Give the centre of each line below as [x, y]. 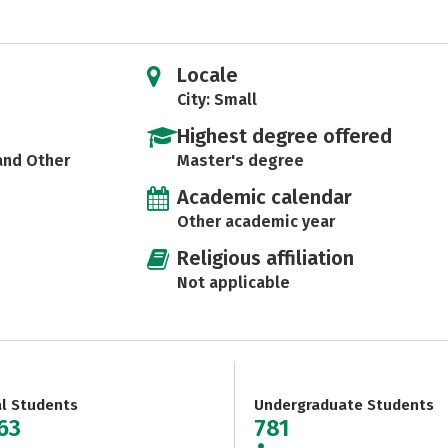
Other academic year [255, 221]
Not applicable [233, 282]
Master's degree [240, 160]
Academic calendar [264, 197]
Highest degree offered [284, 136]
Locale [207, 75]
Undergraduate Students [344, 405]
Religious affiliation [265, 258]
